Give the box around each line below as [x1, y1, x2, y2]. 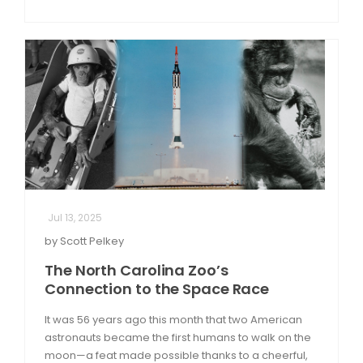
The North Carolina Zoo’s [45, 259, 228, 280]
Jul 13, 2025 [48, 210, 102, 224]
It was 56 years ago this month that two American [45, 311, 302, 327]
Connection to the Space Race [45, 278, 270, 299]
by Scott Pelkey [45, 233, 124, 249]
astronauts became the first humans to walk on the [45, 329, 311, 345]
